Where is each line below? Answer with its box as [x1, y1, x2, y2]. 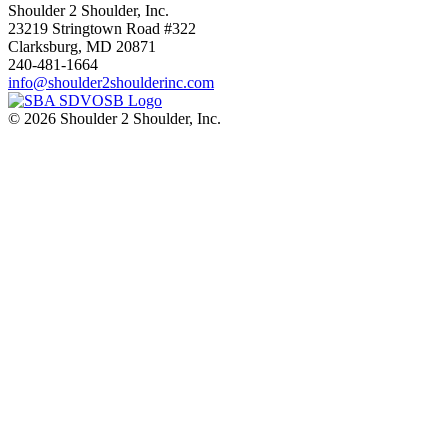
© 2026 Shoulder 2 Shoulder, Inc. [8, 109, 221, 127]
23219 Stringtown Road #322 [8, 19, 196, 37]
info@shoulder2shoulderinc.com [8, 73, 214, 91]
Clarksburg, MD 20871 [8, 37, 156, 55]
